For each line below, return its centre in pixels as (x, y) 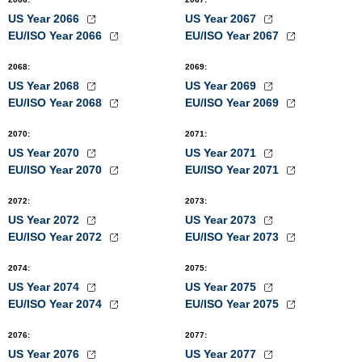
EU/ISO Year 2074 (57, 304)
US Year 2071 (222, 153)
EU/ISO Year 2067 (234, 36)
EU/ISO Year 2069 (234, 103)
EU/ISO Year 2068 (57, 103)
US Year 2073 (222, 220)
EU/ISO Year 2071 (234, 170)
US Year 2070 (45, 153)
